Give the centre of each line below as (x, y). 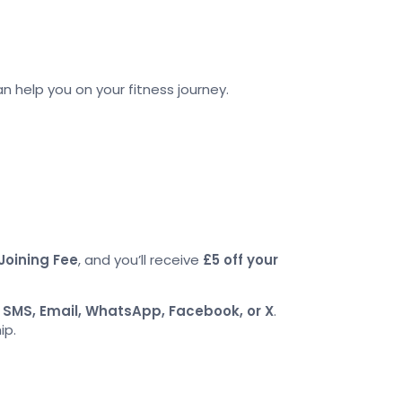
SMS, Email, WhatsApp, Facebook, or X (138, 311)
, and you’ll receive (140, 260)
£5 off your (240, 260)
